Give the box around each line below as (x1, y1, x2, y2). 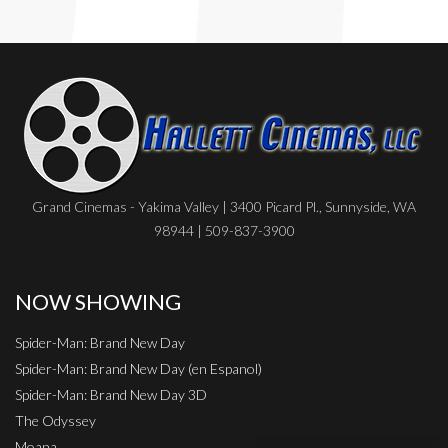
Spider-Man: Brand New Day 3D (15, 386, 207, 404)
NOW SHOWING (15, 289, 181, 316)
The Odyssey (15, 412, 96, 430)
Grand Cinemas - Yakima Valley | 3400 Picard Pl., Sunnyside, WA (32, 198, 416, 216)
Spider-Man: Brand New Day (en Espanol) (15, 360, 262, 378)
